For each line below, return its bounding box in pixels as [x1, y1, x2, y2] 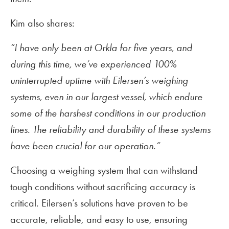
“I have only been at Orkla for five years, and [10, 41, 192, 54]
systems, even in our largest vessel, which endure [10, 90, 202, 103]
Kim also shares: [10, 17, 75, 30]
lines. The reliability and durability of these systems [10, 123, 211, 136]
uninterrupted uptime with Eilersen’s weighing [10, 74, 188, 87]
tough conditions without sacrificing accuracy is [10, 180, 195, 193]
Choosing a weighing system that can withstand [10, 164, 198, 177]
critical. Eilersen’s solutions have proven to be [10, 197, 188, 210]
